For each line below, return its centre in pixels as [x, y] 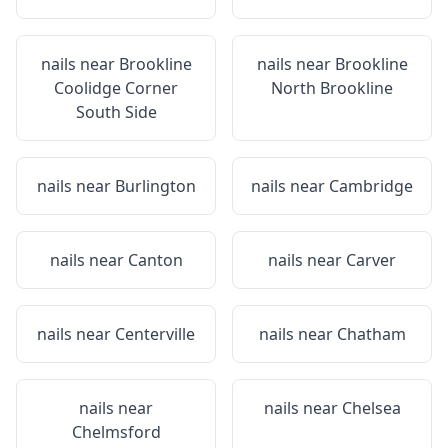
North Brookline [332, 88]
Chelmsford [116, 432]
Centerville [155, 334]
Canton [155, 260]
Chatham [371, 334]
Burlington [155, 186]
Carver [371, 260]
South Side [116, 112]
